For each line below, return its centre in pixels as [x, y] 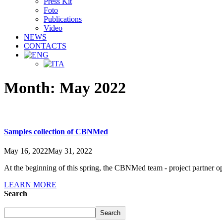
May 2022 [93, 88]
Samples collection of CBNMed [56, 132]
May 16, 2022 [26, 151]
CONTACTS [45, 46]
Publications [63, 19]
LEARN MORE [30, 185]
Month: [32, 88]
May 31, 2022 [70, 151]
